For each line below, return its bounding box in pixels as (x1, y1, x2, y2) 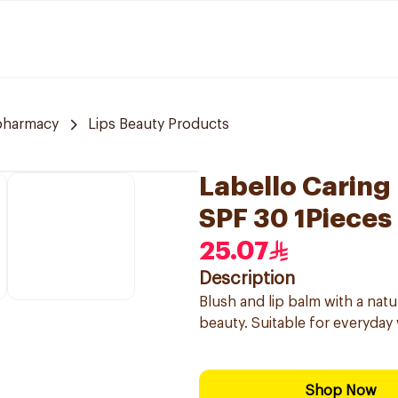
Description (199, 270, 295, 288)
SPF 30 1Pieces (199, 205, 392, 232)
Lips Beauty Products (88, 117, 229, 131)
